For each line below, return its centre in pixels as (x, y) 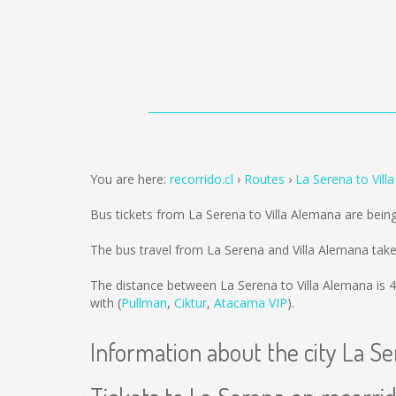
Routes (264, 179)
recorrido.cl (202, 179)
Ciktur (190, 303)
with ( (106, 303)
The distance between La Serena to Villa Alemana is (240, 285)
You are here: (130, 179)
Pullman (144, 303)
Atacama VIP (251, 303)
